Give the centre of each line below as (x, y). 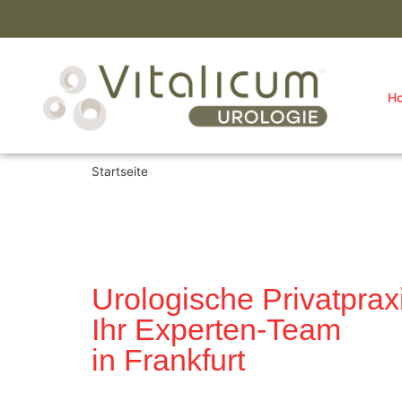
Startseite (120, 171)
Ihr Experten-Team (216, 329)
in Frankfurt (168, 359)
